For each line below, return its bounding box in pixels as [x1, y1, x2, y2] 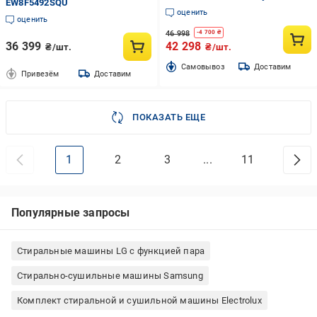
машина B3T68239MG [165, 1, 260, 12]
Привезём [21, 69, 59, 79]
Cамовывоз [180, 62, 225, 71]
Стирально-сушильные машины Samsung [17, 270, 203, 281]
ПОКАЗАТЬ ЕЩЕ [132, 112, 206, 122]
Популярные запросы [11, 206, 130, 219]
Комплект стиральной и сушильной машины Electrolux [17, 295, 262, 306]
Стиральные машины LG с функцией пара [17, 246, 205, 256]
